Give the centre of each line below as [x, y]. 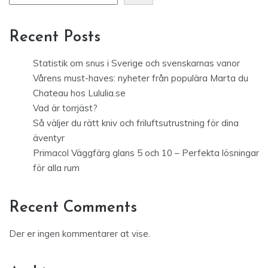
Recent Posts [55, 38]
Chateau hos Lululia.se [79, 93]
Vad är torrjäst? [65, 108]
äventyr [49, 138]
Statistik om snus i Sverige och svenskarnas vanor [136, 63]
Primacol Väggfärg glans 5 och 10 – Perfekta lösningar [146, 153]
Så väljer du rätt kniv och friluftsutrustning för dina [136, 123]
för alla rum [56, 168]
